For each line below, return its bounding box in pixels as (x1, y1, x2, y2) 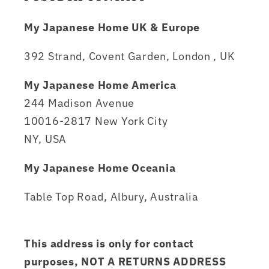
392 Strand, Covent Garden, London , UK (24, 49, 235, 64)
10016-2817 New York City (24, 114, 168, 128)
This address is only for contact (24, 237, 195, 251)
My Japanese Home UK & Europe (24, 20, 201, 35)
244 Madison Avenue (24, 96, 134, 110)
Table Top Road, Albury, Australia (24, 190, 199, 204)
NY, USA (24, 132, 67, 147)
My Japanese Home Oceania (24, 161, 176, 175)
